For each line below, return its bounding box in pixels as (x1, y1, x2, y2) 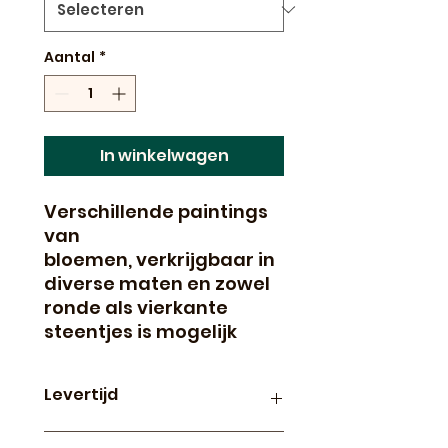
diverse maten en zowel (44, 270, 270, 296)
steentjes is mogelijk (44, 318, 241, 344)
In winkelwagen (99, 143, 229, 167)
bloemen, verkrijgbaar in (44, 246, 275, 272)
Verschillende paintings (44, 198, 268, 224)
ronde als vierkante (44, 294, 228, 320)
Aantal (44, 46, 95, 67)
